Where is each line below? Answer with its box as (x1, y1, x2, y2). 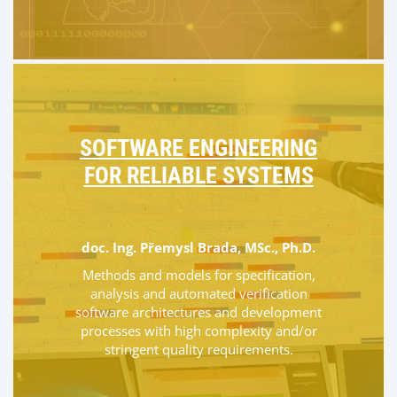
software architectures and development (75, 303, 322, 321)
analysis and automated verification (90, 284, 307, 302)
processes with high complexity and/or (80, 322, 317, 339)
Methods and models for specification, (82, 266, 315, 284)
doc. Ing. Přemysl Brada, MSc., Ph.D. (82, 238, 315, 256)
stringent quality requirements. (104, 340, 293, 358)
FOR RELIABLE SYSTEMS (83, 162, 314, 189)
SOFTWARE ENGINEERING (80, 135, 317, 161)
